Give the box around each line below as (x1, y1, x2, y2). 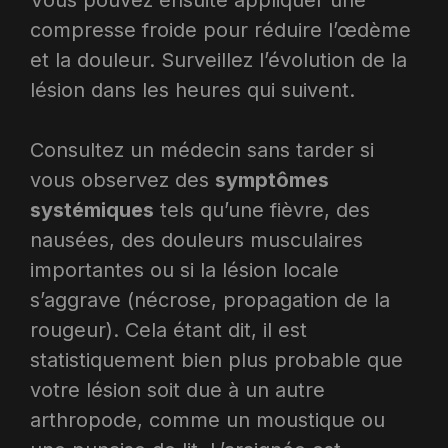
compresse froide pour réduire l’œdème (30, 17, 411, 42)
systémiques (30, 197, 154, 222)
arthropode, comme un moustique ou (30, 407, 385, 432)
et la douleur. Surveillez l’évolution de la (30, 47, 407, 72)
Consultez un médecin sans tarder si (30, 137, 374, 162)
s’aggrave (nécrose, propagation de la (30, 287, 390, 312)
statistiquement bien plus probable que (30, 347, 403, 372)
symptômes (215, 167, 329, 192)
